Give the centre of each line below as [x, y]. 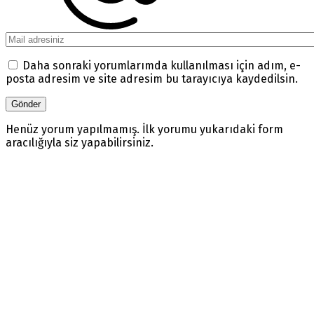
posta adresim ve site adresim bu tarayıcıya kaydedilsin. [152, 79]
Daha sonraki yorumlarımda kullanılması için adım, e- [162, 66]
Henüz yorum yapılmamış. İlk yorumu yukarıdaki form [144, 130]
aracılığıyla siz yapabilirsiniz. [80, 143]
